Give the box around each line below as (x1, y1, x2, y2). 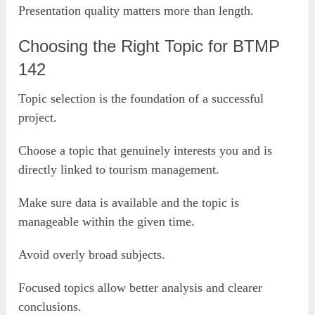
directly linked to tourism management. (18, 162, 220, 176)
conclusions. (18, 299, 82, 314)
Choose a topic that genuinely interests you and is (18, 143, 273, 157)
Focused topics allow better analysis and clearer (18, 280, 263, 295)
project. (18, 110, 58, 124)
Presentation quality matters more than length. (18, 3, 255, 18)
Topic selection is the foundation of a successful (18, 91, 264, 105)
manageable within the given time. (18, 214, 195, 229)
